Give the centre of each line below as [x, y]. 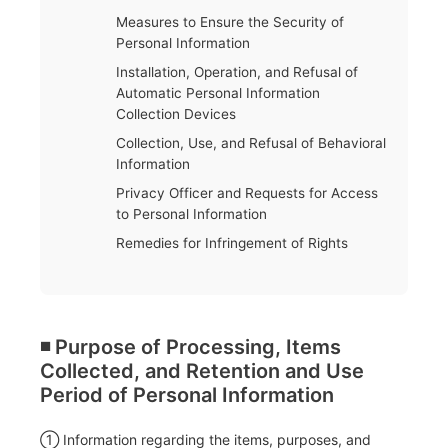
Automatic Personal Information [218, 93]
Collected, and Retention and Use [202, 370]
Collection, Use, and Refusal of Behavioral [251, 143]
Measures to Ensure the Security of [230, 22]
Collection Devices [176, 114]
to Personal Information [192, 214]
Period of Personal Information [187, 394]
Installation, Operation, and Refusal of [237, 72]
